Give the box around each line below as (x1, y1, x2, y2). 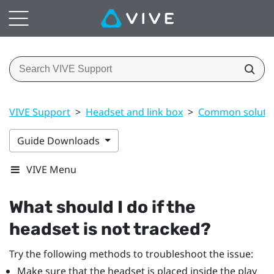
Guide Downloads (17, 133, 102, 147)
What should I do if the (9, 196, 196, 217)
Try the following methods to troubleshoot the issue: (9, 246, 253, 261)
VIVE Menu (26, 162, 76, 176)
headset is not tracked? (9, 218, 211, 239)
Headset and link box (86, 105, 183, 119)
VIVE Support (9, 105, 70, 119)
